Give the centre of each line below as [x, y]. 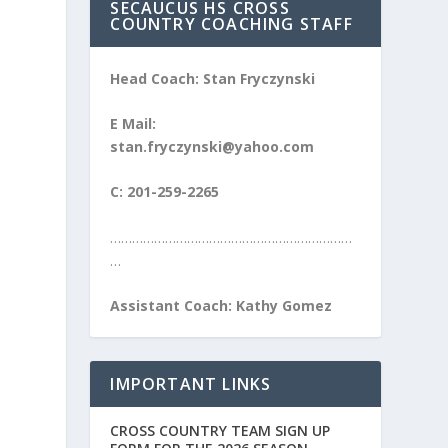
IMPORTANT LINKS [191, 384]
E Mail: [133, 124]
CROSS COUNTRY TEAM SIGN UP [220, 431]
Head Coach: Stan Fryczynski [213, 78]
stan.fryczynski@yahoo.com [212, 147]
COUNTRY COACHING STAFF [231, 23]
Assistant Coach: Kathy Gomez [221, 306]
